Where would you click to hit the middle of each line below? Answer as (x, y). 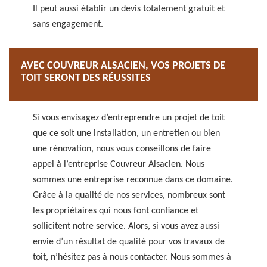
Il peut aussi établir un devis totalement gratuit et (129, 9)
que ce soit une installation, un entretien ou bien (126, 133)
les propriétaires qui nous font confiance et (116, 211)
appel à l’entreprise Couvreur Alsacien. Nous (119, 164)
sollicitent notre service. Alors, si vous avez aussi (126, 226)
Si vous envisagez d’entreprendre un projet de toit (129, 118)
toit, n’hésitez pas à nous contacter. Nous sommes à (132, 257)
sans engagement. (68, 24)
